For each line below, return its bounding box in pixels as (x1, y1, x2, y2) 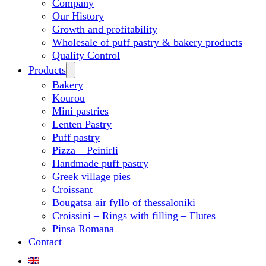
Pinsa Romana (52, 222, 114, 235)
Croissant (52, 183, 93, 195)
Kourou (52, 91, 85, 104)
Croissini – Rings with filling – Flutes (52, 209, 216, 221)
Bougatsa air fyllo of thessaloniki (52, 196, 195, 208)
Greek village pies (52, 170, 131, 182)
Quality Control (52, 49, 120, 61)
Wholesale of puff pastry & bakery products (52, 36, 242, 48)
